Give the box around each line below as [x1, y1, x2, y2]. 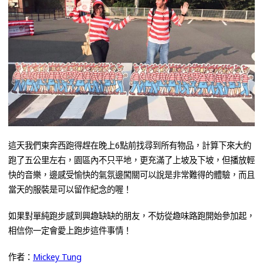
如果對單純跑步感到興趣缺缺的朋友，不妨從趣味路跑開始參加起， [8, 210, 255, 221]
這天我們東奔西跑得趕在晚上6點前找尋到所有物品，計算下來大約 [8, 139, 251, 151]
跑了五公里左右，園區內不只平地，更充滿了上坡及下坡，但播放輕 [8, 154, 255, 166]
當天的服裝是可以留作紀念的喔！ [8, 183, 131, 195]
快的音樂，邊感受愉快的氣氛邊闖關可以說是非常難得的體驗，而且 [8, 168, 255, 180]
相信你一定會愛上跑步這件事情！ [8, 224, 131, 236]
